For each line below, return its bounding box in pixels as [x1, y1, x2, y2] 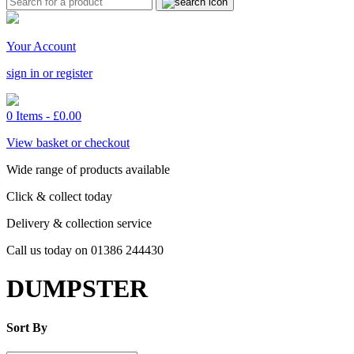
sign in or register [6, 66, 92, 80]
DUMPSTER [6, 274, 148, 303]
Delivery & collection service [6, 217, 152, 230]
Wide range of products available [6, 163, 170, 176]
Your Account [6, 40, 76, 53]
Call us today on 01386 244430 [6, 243, 164, 257]
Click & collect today [6, 190, 112, 203]
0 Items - [6, 109, 53, 122]
